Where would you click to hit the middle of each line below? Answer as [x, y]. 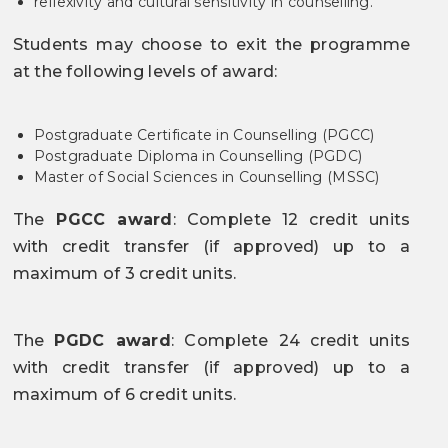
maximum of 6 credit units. [124, 394]
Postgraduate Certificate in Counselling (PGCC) [204, 135]
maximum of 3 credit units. [124, 273]
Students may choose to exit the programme [211, 44]
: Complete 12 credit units [291, 219]
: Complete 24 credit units [291, 340]
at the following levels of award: [145, 71]
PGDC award [113, 340]
